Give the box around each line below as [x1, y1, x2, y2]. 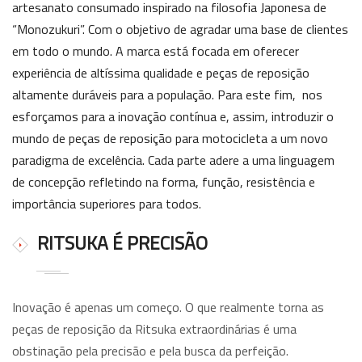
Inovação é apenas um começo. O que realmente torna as [12, 297, 324, 317]
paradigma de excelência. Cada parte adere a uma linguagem [12, 150, 335, 170]
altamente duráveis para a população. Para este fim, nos [12, 85, 322, 104]
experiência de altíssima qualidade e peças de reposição [12, 63, 309, 82]
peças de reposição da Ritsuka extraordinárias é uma [12, 319, 297, 339]
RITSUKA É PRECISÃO [37, 229, 208, 257]
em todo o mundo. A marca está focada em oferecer [12, 41, 299, 61]
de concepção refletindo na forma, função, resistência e [12, 172, 315, 192]
